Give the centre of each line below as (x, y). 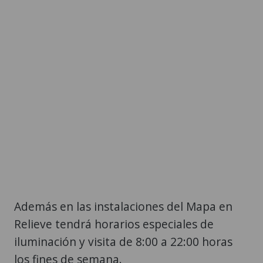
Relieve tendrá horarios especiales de (114, 224)
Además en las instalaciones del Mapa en (123, 207)
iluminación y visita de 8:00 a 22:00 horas (123, 242)
